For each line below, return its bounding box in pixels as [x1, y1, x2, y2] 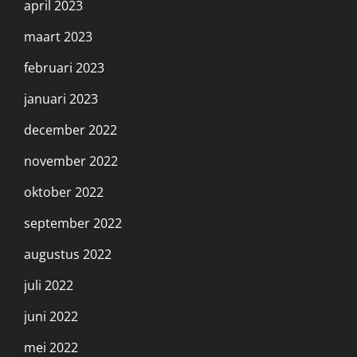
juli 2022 [24, 276, 73, 294]
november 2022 [24, 151, 118, 170]
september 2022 [24, 214, 122, 232]
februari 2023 [24, 58, 104, 76]
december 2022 [24, 120, 117, 139]
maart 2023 [24, 27, 92, 45]
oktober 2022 [24, 182, 104, 201]
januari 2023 [24, 89, 98, 108]
